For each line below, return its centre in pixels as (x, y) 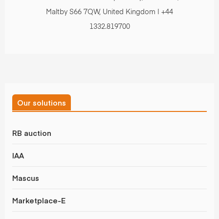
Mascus (26, 178)
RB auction (32, 133)
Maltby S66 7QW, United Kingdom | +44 (109, 12)
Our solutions (42, 103)
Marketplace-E (39, 200)
